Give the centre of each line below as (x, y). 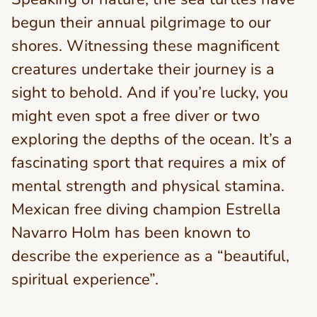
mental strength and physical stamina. (148, 186)
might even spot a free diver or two (136, 116)
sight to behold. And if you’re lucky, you (150, 93)
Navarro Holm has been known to (131, 233)
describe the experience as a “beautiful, (150, 256)
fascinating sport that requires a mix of (148, 163)
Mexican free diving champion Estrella (146, 209)
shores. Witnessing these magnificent (145, 46)
